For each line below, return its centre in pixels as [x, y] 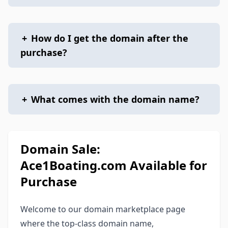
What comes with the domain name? [115, 99]
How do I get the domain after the [110, 38]
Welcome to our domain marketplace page [103, 209]
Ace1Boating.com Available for [114, 165]
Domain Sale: [60, 149]
